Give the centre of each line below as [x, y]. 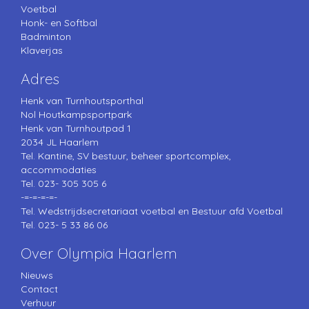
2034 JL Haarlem [60, 142]
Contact [39, 289]
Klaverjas [42, 50]
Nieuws [37, 275]
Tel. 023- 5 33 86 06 [64, 225]
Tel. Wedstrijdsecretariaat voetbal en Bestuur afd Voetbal [152, 211]
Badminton [46, 36]
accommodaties [59, 169]
